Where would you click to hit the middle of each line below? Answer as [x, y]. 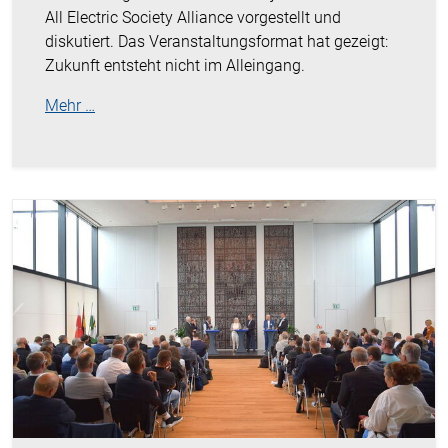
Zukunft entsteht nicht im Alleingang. [175, 66]
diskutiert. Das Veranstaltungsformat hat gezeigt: [216, 42]
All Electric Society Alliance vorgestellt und [193, 18]
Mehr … [70, 106]
